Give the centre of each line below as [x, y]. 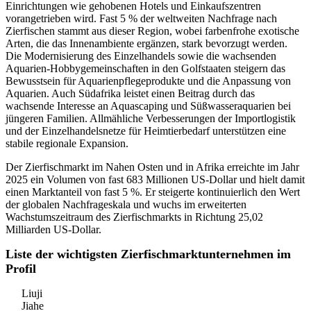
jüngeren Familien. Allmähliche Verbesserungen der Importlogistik [151, 119]
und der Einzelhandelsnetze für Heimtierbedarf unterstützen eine [146, 131]
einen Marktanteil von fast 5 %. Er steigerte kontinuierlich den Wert [153, 192]
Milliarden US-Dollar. [53, 230]
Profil [21, 269]
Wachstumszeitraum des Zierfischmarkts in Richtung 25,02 [134, 217]
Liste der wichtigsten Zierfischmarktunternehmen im [148, 254]
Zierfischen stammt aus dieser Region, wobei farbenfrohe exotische [152, 31]
